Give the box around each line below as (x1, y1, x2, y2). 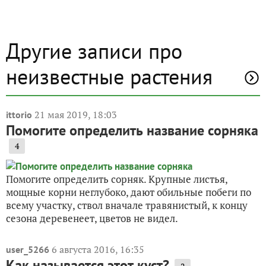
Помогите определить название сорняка (6, 121, 258, 140)
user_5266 (6, 243, 49, 256)
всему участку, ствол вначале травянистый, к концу (6, 198, 248, 213)
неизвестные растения (6, 62, 213, 91)
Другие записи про (6, 37, 182, 65)
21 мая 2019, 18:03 (34, 108, 117, 122)
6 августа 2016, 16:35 (52, 243, 144, 256)
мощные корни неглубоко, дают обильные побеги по (6, 185, 251, 199)
